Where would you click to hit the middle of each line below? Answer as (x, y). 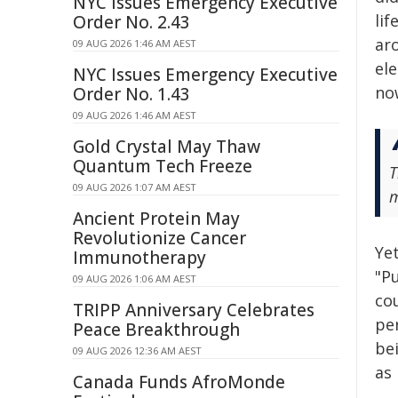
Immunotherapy (139, 258)
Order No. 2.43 (131, 22)
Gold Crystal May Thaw (167, 147)
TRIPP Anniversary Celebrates (194, 310)
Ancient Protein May (156, 219)
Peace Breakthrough (156, 330)
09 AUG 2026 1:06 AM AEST (135, 279)
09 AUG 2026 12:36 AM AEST (137, 350)
